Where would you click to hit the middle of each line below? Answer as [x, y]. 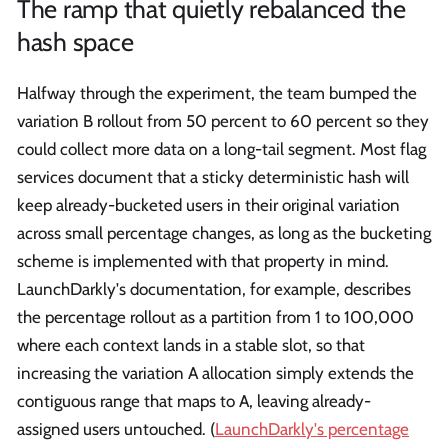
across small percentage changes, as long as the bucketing [224, 233]
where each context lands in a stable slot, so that [191, 345]
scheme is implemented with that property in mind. [203, 261]
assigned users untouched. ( [116, 429]
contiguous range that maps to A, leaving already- [194, 401]
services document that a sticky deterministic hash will [213, 177]
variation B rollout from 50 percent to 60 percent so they [223, 121]
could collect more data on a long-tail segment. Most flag [221, 149]
